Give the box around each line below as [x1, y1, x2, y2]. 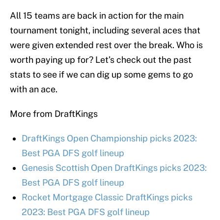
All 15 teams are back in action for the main [10, 10, 184, 21]
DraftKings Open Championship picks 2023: [22, 133, 197, 144]
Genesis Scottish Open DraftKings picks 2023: [22, 163, 207, 173]
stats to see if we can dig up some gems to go [10, 69, 193, 80]
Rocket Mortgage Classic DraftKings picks [22, 192, 192, 203]
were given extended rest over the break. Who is [10, 40, 203, 51]
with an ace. [10, 84, 57, 95]
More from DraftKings [10, 109, 98, 119]
